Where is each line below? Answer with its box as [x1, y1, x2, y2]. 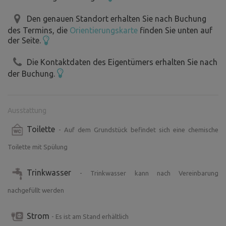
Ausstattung [8, 106, 46, 115]
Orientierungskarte [70, 25, 138, 35]
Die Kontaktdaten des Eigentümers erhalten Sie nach [27, 57, 217, 67]
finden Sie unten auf [138, 25, 212, 35]
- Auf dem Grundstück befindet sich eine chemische [59, 126, 218, 134]
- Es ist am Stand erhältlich [51, 213, 129, 220]
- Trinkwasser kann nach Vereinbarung [80, 169, 219, 177]
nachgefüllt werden [8, 187, 64, 194]
